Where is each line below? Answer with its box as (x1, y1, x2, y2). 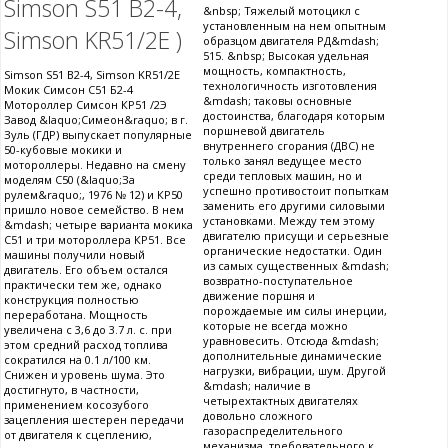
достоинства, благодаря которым (203, 107, 385, 123)
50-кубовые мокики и (4, 141, 122, 157)
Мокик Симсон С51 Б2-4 (4, 81, 133, 97)
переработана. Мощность (4, 306, 148, 322)
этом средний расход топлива (4, 336, 168, 352)
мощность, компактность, (203, 62, 346, 78)
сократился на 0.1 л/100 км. (4, 351, 151, 367)
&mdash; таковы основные (203, 92, 352, 108)
